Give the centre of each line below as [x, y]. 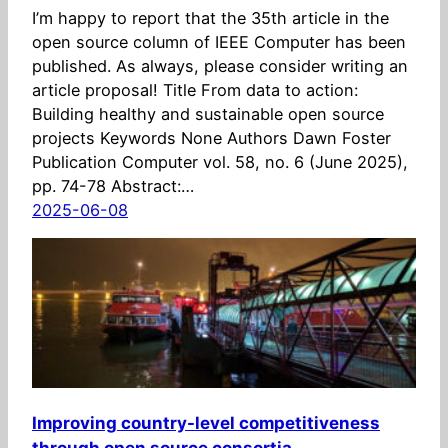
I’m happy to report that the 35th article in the [210, 18]
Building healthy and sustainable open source [208, 114]
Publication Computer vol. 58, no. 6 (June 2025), [220, 162]
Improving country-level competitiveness [206, 422]
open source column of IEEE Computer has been [219, 42]
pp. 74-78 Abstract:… [113, 186]
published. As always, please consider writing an [220, 66]
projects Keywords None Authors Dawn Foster [211, 138]
